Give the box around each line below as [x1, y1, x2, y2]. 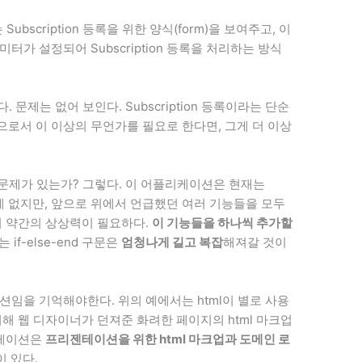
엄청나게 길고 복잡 [121, 234, 224, 250]
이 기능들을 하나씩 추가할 [152, 214, 293, 230]
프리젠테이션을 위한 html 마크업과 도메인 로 [45, 330, 291, 347]
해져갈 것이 [223, 234, 288, 250]
